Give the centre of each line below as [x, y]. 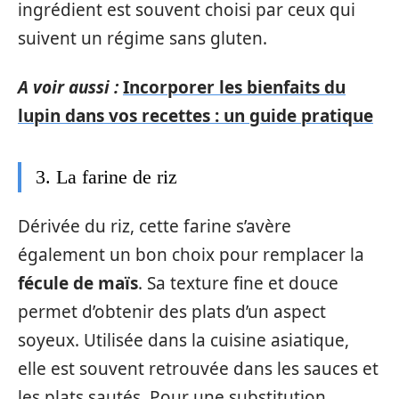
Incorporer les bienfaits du [234, 87]
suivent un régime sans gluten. [142, 38]
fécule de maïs [78, 283]
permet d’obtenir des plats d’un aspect [172, 312]
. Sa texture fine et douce [238, 283]
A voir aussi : [68, 87]
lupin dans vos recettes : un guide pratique [195, 115]
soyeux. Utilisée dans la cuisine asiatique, [183, 340]
